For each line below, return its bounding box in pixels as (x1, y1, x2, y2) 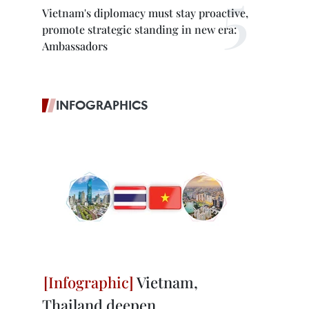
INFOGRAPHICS (56, 97, 148, 113)
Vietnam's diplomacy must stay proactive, (42, 6, 248, 20)
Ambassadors (42, 39, 108, 53)
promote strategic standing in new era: (42, 22, 237, 37)
